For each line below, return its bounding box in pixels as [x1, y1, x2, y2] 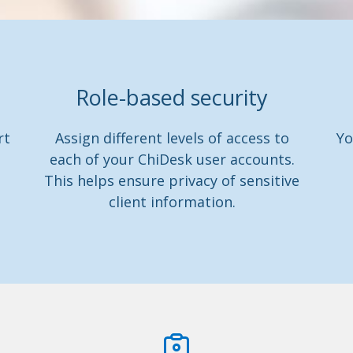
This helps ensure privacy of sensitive [44, 171, 300, 190]
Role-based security [76, 83, 269, 112]
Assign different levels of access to [54, 128, 289, 147]
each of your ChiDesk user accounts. [49, 150, 295, 169]
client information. [108, 192, 236, 211]
